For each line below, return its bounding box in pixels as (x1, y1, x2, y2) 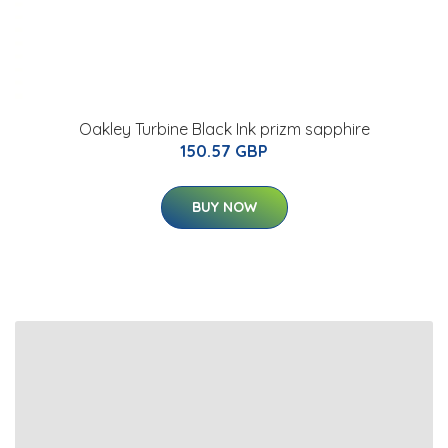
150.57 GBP (180, 141, 268, 162)
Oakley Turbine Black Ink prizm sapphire (78, 119, 370, 140)
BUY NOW (191, 198, 257, 217)
